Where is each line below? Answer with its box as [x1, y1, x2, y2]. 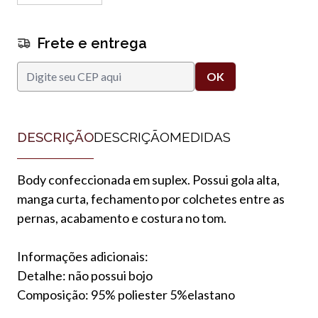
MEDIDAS [170, 128, 231, 145]
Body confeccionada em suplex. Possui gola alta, [17, 171, 280, 187]
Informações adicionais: [17, 248, 157, 264]
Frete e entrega [37, 34, 147, 52]
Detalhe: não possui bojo [17, 267, 153, 283]
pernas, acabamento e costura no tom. [17, 209, 226, 226]
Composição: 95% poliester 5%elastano [17, 286, 235, 302]
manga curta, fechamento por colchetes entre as [17, 190, 285, 207]
